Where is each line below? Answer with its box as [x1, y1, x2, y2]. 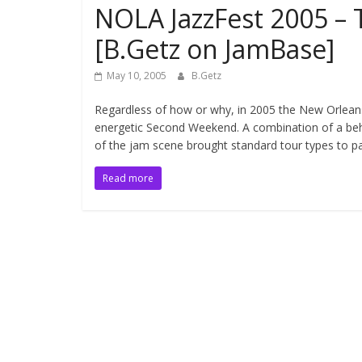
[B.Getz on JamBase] [95, 31, 335, 66]
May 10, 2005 [107, 68, 166, 82]
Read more [103, 170, 154, 185]
